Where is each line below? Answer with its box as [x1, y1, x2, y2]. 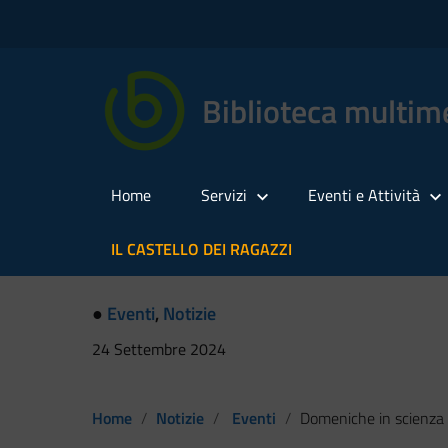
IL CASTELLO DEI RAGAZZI [111, 237, 292, 261]
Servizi [201, 183, 247, 207]
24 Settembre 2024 [92, 337, 226, 361]
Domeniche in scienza [300, 405, 444, 430]
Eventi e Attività [308, 183, 420, 207]
